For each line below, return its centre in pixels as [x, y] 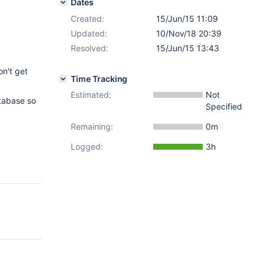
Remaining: [92, 126]
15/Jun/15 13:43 [188, 48]
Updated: [89, 33]
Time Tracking [99, 79]
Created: [88, 19]
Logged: [87, 146]
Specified [224, 106]
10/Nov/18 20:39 [189, 33]
